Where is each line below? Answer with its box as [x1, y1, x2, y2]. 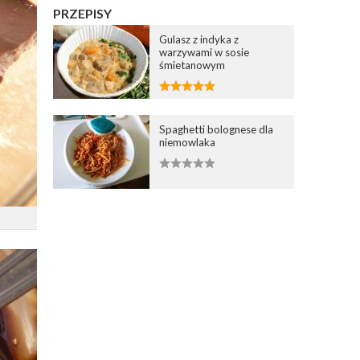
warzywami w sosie [159, 45, 250, 59]
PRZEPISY [53, 5, 112, 21]
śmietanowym [159, 58, 226, 72]
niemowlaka [159, 135, 216, 149]
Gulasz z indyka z [159, 32, 239, 46]
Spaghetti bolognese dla [159, 122, 274, 136]
